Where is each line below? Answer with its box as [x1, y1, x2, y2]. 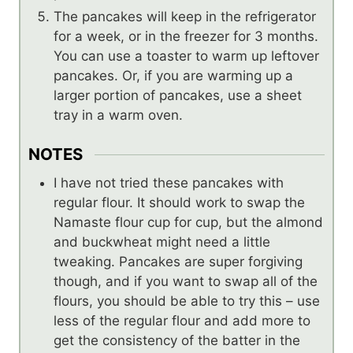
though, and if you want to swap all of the [54, 273, 318, 289]
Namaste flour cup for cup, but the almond [54, 214, 323, 230]
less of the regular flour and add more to [54, 312, 310, 329]
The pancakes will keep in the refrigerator [54, 8, 316, 24]
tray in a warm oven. [54, 106, 183, 123]
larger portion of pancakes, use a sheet [54, 87, 302, 103]
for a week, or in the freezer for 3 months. [54, 28, 318, 44]
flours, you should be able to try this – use [54, 292, 320, 309]
